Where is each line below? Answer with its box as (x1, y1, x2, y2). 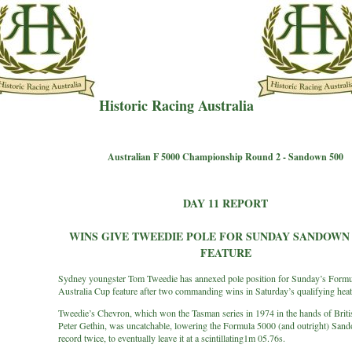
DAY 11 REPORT (183, 195, 268, 211)
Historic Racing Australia (98, 95, 254, 115)
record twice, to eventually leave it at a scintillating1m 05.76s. (58, 332, 285, 344)
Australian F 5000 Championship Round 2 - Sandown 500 (108, 150, 343, 163)
